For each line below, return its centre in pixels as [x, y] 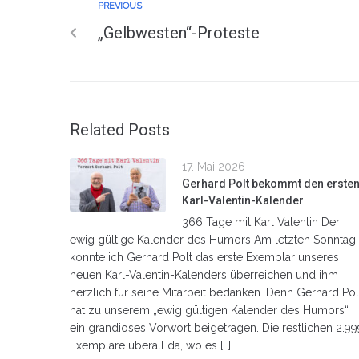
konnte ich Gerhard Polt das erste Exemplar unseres [204, 257]
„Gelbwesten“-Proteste [179, 32]
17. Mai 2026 [214, 166]
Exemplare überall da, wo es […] [150, 345]
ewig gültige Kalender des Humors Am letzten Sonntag [213, 239]
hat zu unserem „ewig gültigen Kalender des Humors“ [209, 310]
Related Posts [120, 129]
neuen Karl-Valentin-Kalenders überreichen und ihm [204, 274]
